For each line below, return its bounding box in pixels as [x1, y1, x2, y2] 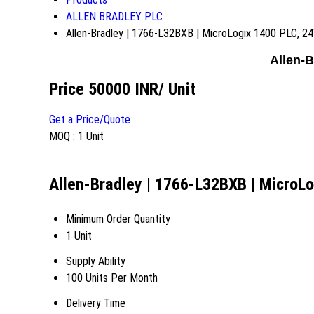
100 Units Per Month [66, 271, 158, 285]
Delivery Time [66, 296, 125, 310]
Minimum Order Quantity [66, 212, 170, 226]
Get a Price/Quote [49, 112, 130, 126]
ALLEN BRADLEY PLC [66, 10, 163, 23]
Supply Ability [66, 254, 125, 268]
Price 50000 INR [49, 78, 158, 99]
